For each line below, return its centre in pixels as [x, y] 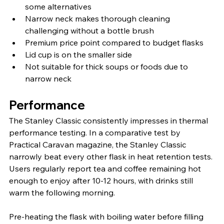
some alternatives [58, 6]
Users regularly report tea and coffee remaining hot [106, 168]
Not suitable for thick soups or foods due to [107, 66]
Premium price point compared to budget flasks [114, 42]
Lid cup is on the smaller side [78, 54]
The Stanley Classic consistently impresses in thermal [109, 120]
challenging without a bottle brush [89, 30]
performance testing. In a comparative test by [96, 132]
